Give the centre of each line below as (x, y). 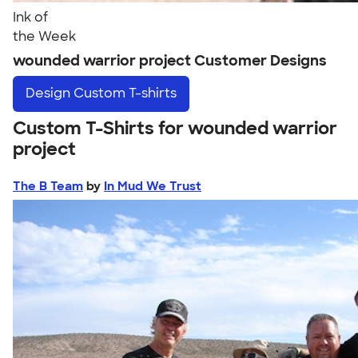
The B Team (48, 186)
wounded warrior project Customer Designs (170, 61)
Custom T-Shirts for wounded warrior (175, 128)
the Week (44, 36)
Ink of (30, 17)
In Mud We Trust (153, 186)
